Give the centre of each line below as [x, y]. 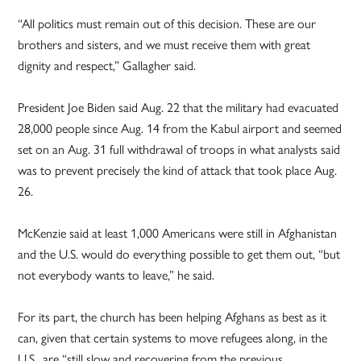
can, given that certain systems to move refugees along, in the [173, 338]
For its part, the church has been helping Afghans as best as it [172, 317]
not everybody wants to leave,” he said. [116, 275]
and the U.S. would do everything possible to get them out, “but [179, 254]
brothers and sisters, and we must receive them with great [164, 44]
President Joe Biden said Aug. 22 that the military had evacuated [178, 107]
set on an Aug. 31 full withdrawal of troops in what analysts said [179, 149]
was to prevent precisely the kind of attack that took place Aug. [178, 170]
